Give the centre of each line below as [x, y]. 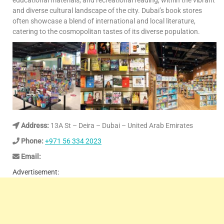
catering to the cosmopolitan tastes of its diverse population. [106, 32]
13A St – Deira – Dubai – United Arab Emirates [121, 126]
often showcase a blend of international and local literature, [104, 21]
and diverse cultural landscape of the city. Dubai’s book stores [107, 11]
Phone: [32, 141]
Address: [34, 126]
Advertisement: [36, 172]
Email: [30, 157]
